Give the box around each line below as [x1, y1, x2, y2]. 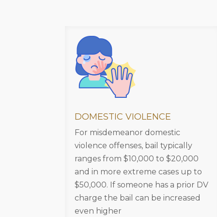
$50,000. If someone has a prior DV [75, 180, 209, 189]
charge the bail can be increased [75, 193, 201, 202]
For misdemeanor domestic [75, 127, 181, 137]
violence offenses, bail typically [75, 140, 193, 150]
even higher [75, 206, 122, 216]
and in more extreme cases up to [75, 167, 202, 176]
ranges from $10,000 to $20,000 [75, 154, 199, 163]
